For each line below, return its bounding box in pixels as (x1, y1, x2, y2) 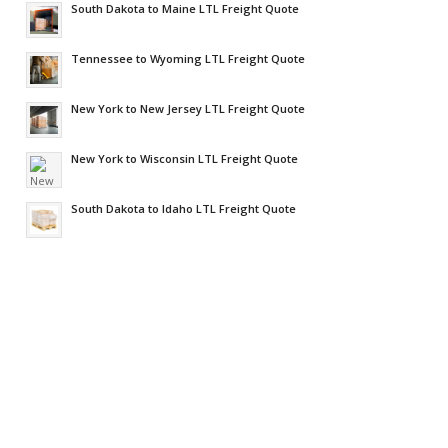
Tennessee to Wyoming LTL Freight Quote (71, 51, 306, 67)
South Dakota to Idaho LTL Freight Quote (71, 201, 297, 217)
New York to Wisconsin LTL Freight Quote (71, 151, 299, 167)
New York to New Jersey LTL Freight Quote (71, 101, 306, 117)
